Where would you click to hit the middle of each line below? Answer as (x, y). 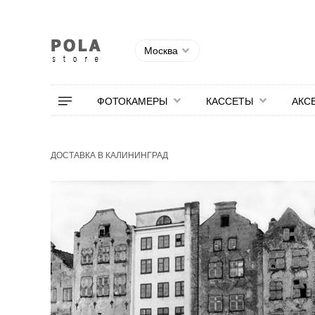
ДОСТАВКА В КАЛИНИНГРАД (109, 155)
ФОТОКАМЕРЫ (132, 101)
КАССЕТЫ (230, 101)
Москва (161, 51)
